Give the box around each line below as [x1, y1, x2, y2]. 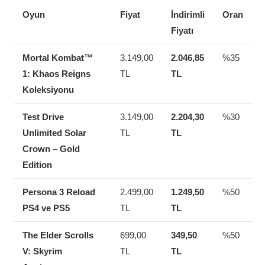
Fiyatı [170, 25, 193, 36]
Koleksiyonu [22, 85, 74, 95]
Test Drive [22, 112, 64, 122]
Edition [22, 160, 52, 170]
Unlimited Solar [22, 128, 86, 138]
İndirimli [170, 9, 205, 20]
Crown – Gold [22, 144, 80, 154]
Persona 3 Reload [22, 187, 95, 198]
